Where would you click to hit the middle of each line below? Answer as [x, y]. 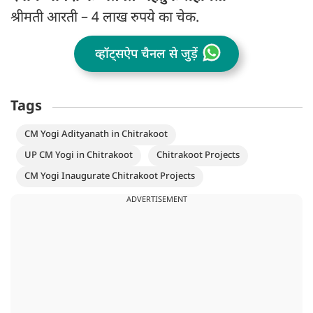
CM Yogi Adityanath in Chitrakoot [96, 134]
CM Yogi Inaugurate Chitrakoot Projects [110, 176]
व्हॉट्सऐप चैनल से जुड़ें [147, 54]
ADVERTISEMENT [156, 199]
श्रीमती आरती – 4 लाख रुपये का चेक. [105, 19]
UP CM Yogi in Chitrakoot [79, 155]
